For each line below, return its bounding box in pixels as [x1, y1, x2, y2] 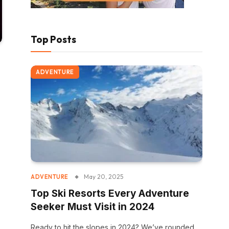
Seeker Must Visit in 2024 [31, 201, 154, 213]
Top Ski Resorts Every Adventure [31, 188, 189, 199]
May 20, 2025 [83, 173, 123, 180]
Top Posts [31, 33, 76, 45]
